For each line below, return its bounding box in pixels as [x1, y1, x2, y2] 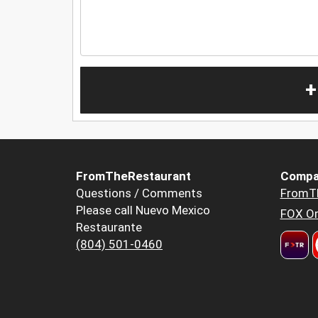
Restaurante [76, 220, 142, 235]
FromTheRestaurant [76, 169, 191, 184]
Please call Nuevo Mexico [76, 203, 210, 218]
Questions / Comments [76, 186, 202, 201]
